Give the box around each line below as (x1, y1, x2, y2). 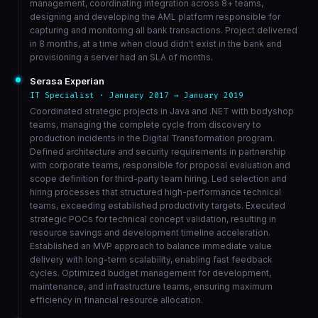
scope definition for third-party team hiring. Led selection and (29, 173, 287, 184)
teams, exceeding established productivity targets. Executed (29, 200, 285, 211)
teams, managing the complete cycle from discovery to (29, 119, 261, 130)
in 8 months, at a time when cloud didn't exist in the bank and (29, 38, 282, 49)
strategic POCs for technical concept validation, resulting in (29, 214, 276, 224)
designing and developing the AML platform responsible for (29, 11, 280, 22)
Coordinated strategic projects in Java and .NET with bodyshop (29, 106, 294, 116)
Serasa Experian (29, 75, 104, 87)
